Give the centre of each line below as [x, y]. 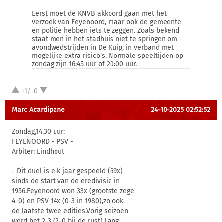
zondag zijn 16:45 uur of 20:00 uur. [84, 64]
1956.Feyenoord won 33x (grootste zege [73, 191]
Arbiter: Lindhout [38, 151]
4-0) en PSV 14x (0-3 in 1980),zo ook [68, 201]
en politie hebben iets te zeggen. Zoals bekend [106, 30]
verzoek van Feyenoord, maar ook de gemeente [107, 22]
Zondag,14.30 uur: [38, 132]
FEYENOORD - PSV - [43, 141]
